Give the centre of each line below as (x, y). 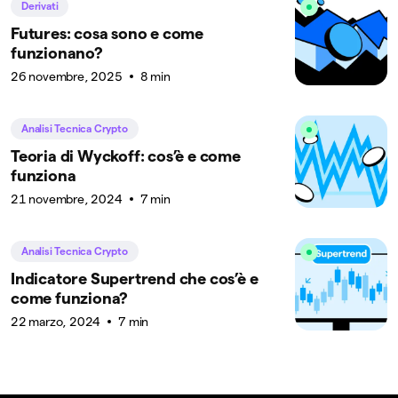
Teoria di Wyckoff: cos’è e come (126, 155)
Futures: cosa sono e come (107, 33)
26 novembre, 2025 (67, 76)
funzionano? (57, 52)
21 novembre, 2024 (67, 199)
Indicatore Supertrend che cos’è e (135, 278)
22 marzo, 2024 (56, 321)
